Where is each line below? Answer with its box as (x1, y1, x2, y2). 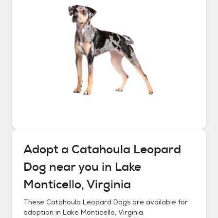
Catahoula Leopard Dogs (46, 198, 130, 206)
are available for (130, 198, 188, 206)
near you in (46, 159, 115, 175)
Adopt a (23, 142, 72, 157)
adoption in (23, 208, 63, 217)
